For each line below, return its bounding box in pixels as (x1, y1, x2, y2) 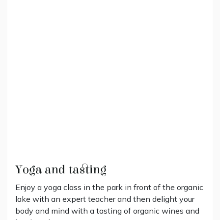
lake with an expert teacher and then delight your (15, 193, 194, 204)
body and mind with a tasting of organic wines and (15, 205, 199, 216)
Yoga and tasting (15, 162, 107, 177)
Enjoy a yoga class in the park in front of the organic (15, 182, 203, 192)
